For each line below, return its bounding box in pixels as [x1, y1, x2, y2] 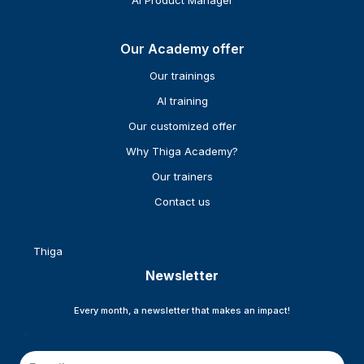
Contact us [154, 195, 210, 209]
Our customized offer [128, 119, 236, 133]
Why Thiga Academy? [126, 145, 238, 158]
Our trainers [151, 170, 213, 184]
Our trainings [149, 69, 215, 83]
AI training [156, 94, 208, 108]
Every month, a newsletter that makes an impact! [74, 305, 290, 317]
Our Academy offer [119, 41, 245, 58]
